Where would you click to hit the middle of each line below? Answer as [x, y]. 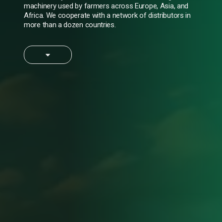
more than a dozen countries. [70, 25]
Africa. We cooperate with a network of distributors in [107, 15]
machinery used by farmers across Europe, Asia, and [106, 6]
